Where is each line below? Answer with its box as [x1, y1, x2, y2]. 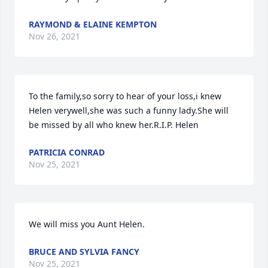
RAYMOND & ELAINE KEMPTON [29, 19, 157, 30]
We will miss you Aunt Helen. [29, 218, 145, 230]
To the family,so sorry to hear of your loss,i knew [29, 90, 221, 102]
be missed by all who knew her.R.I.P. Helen [29, 119, 199, 130]
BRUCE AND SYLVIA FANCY [29, 246, 139, 257]
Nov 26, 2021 [29, 31, 80, 42]
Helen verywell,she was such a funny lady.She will [29, 105, 229, 116]
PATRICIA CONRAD [29, 147, 105, 158]
